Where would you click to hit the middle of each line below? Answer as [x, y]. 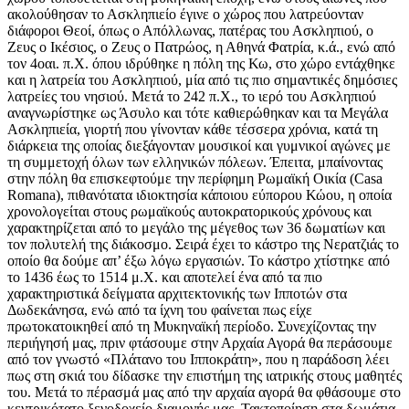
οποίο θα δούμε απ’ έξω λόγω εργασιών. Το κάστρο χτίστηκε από [199, 261]
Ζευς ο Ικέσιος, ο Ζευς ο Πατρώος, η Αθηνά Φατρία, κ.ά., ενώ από [201, 47]
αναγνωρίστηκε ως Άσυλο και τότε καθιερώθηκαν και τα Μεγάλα [198, 113]
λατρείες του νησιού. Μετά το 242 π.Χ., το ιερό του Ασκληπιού [192, 97]
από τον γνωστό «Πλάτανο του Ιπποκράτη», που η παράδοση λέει [198, 360]
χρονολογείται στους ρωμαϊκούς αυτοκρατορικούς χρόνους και [189, 212]
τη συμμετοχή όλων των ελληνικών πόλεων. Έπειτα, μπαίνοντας [195, 163]
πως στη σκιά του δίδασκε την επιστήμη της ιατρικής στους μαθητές [204, 376]
